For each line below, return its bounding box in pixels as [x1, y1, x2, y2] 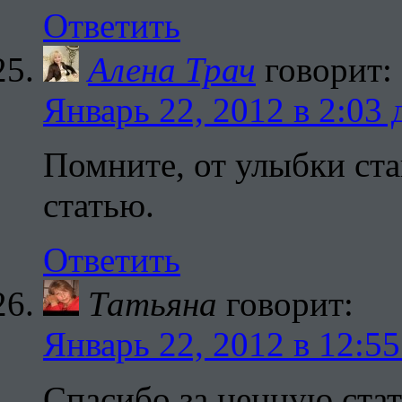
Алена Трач [88, 49, 256, 89]
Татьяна [88, 284, 217, 323]
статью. [43, 185, 154, 224]
